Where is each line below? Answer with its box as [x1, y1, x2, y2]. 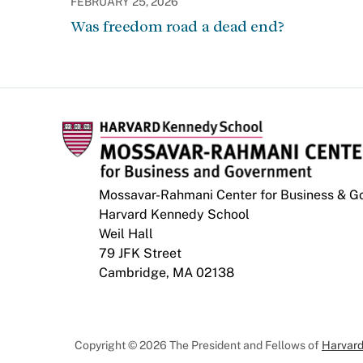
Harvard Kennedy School [99, 207, 250, 222]
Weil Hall [99, 226, 153, 241]
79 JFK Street [99, 246, 181, 261]
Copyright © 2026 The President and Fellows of [75, 339, 322, 352]
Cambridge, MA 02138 [99, 265, 234, 280]
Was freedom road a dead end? [70, 18, 284, 35]
